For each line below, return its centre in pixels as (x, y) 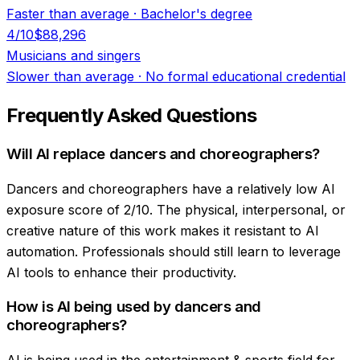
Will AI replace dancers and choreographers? (163, 153)
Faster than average (68, 14)
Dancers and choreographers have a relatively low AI (171, 188)
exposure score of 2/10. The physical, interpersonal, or (176, 209)
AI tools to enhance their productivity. (121, 272)
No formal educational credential (245, 77)
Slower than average (70, 77)
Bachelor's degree (196, 14)
